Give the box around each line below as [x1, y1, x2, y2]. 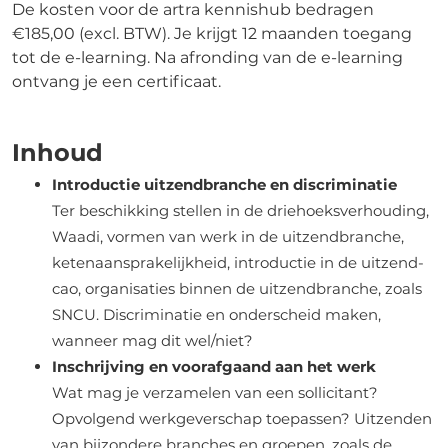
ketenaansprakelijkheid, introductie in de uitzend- [52, 252, 424, 272]
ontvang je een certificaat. [12, 71, 221, 91]
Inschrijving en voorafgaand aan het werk [52, 356, 376, 376]
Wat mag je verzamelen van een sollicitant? [52, 382, 378, 402]
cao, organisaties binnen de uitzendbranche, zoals [52, 278, 422, 298]
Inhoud [12, 137, 103, 167]
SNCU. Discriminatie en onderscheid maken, [52, 304, 381, 324]
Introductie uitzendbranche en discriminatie [52, 174, 397, 194]
